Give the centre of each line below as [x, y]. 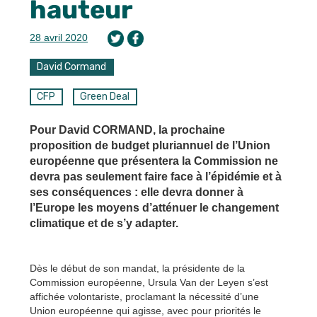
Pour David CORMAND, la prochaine [127, 130]
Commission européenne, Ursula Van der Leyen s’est [149, 283]
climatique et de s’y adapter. [104, 224]
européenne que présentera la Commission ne [154, 161]
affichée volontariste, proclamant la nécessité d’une [144, 297]
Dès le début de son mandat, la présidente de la [137, 269]
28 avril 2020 [59, 38]
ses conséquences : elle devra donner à [137, 192]
